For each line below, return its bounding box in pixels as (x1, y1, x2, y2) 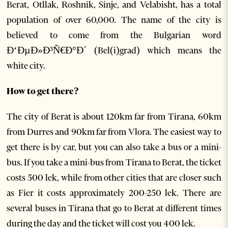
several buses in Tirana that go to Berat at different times (7, 202, 221, 214)
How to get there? (7, 85, 79, 97)
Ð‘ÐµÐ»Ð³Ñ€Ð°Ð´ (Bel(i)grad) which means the (7, 44, 221, 56)
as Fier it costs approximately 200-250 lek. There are (7, 187, 221, 198)
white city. (7, 60, 46, 71)
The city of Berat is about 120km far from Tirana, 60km (7, 110, 221, 122)
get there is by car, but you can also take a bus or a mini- (7, 141, 221, 153)
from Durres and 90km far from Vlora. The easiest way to (7, 126, 221, 137)
